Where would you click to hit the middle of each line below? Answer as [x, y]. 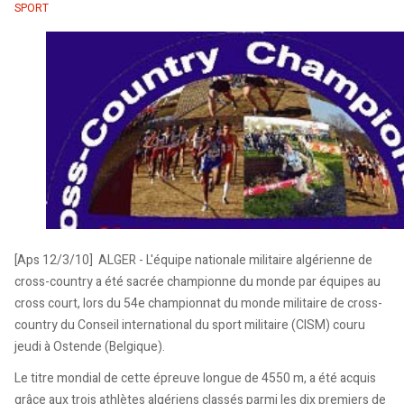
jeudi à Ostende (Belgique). [90, 346]
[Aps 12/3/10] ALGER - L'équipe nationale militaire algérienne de [193, 260]
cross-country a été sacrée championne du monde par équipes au [197, 281]
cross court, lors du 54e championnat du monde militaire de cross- [198, 303]
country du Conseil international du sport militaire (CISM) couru [190, 325]
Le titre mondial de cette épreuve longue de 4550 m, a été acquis [195, 379]
